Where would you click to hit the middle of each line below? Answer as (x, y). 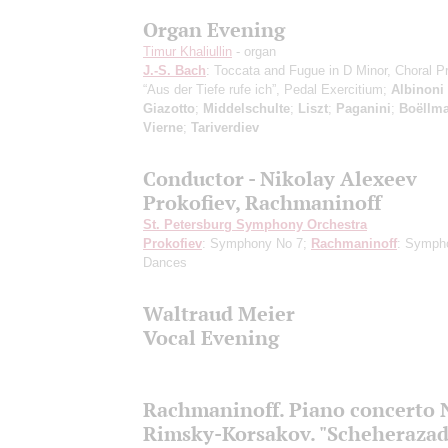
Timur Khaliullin (187, 51)
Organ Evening (214, 29)
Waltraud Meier (219, 313)
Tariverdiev (225, 127)
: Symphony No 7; (256, 243)
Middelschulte (246, 108)
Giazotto (169, 108)
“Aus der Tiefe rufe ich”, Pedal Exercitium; (267, 89)
